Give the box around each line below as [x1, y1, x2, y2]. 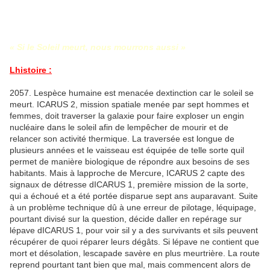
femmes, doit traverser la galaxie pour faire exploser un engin [10, 111, 244, 121]
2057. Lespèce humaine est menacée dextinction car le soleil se [10, 88, 254, 98]
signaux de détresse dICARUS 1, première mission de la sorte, [10, 180, 248, 190]
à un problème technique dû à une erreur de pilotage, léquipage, [10, 202, 256, 213]
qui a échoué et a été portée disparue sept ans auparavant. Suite [10, 191, 258, 201]
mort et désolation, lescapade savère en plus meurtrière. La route [10, 248, 260, 259]
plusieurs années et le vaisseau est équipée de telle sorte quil [10, 145, 244, 155]
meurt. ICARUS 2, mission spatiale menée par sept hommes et [10, 99, 249, 110]
